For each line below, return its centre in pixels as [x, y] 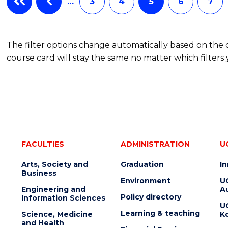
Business [39, 173]
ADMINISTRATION [155, 144]
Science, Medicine [57, 214]
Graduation [142, 164]
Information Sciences [63, 198]
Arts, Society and [54, 164]
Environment [145, 180]
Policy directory [151, 197]
